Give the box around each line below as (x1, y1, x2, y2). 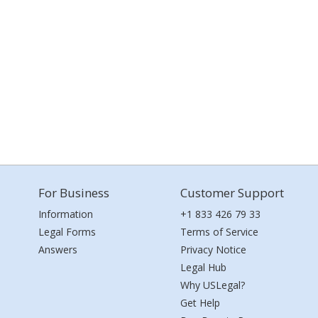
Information (38, 207, 93, 221)
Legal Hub (180, 261, 226, 274)
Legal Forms (38, 225, 96, 238)
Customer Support (180, 185, 284, 201)
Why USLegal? (180, 278, 245, 292)
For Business (38, 185, 109, 201)
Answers (38, 243, 77, 256)
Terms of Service (180, 225, 258, 238)
